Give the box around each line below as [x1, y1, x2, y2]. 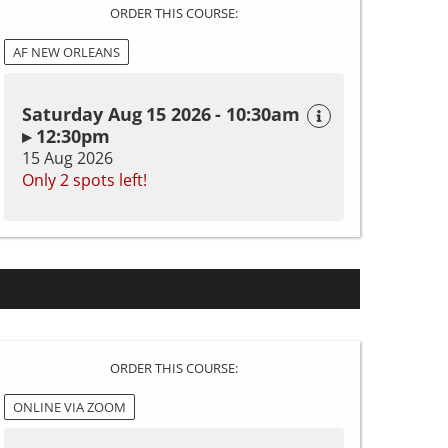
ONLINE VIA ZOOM [13, 398, 126, 416]
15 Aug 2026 [22, 147, 113, 169]
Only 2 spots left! [22, 169, 147, 191]
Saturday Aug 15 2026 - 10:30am [22, 102, 300, 126]
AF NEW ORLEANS [13, 43, 120, 61]
